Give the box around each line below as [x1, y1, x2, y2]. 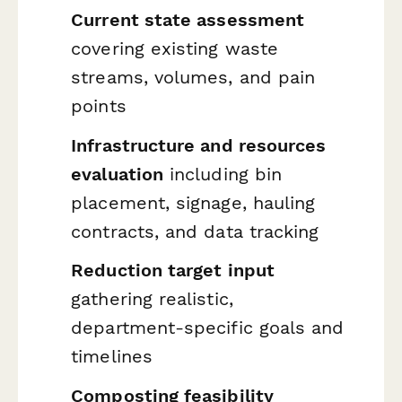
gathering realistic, [71, 288, 233, 310]
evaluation [71, 162, 163, 185]
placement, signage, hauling [71, 191, 316, 214]
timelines [71, 345, 153, 368]
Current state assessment [71, 9, 305, 31]
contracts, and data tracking [71, 220, 319, 242]
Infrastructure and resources [71, 134, 327, 156]
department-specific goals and [71, 317, 345, 339]
